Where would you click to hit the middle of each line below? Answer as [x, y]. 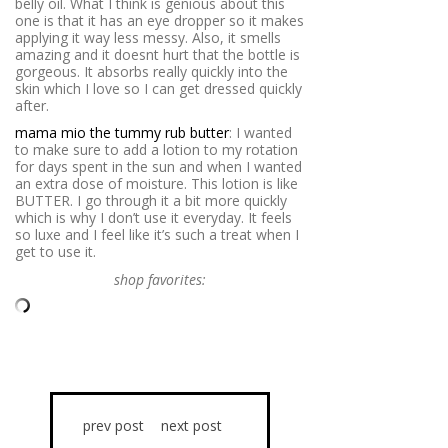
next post [191, 425]
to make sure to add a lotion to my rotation [156, 150]
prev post [113, 425]
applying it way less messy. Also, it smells [148, 37]
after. [32, 105]
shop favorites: [160, 279]
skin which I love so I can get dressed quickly [158, 88]
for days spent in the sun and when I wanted [158, 167]
